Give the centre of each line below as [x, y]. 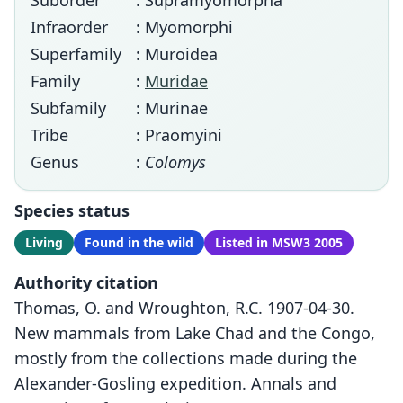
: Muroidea [177, 54]
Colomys [175, 162]
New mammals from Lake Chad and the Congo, [195, 333]
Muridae [176, 81]
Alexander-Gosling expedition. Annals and [175, 383]
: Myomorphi [184, 27]
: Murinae [172, 108]
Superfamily [76, 54]
